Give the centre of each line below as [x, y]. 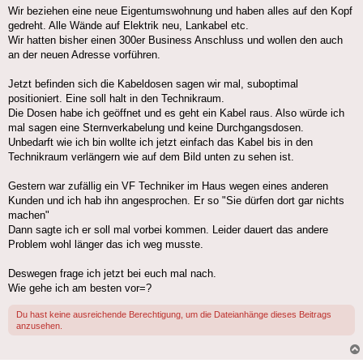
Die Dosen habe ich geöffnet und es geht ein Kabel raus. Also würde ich [176, 113]
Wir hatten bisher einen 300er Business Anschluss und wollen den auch [175, 41]
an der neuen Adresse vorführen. [84, 55]
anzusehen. [39, 326]
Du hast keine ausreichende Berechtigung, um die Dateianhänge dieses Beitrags [174, 315]
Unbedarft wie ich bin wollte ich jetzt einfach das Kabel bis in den [160, 143]
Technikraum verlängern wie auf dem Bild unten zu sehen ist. [151, 157]
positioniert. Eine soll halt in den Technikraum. [116, 99]
